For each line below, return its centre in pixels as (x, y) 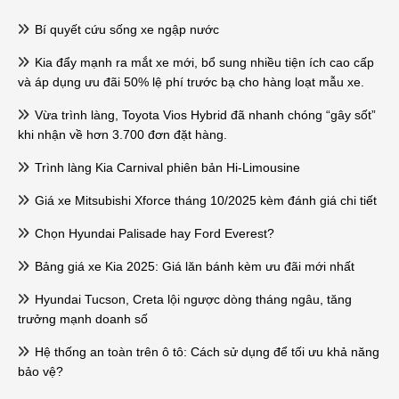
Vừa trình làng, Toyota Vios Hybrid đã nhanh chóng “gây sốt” (204, 114)
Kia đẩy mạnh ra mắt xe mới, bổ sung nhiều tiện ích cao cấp (203, 62)
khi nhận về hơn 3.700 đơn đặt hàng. (122, 134)
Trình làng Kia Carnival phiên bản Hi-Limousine (166, 167)
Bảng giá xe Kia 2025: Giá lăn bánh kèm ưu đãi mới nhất (193, 266)
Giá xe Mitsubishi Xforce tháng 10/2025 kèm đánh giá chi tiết (204, 200)
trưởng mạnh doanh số (83, 318)
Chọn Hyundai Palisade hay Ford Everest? (153, 233)
